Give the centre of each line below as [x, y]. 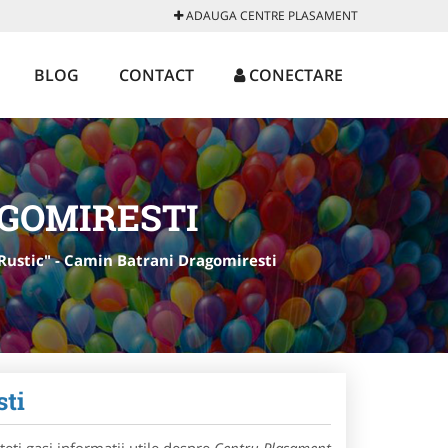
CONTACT [156, 75]
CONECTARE [294, 75]
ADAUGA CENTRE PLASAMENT [270, 15]
